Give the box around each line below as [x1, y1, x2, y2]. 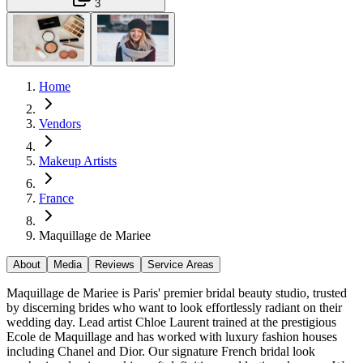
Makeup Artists [39, 153, 117, 168]
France [39, 190, 74, 205]
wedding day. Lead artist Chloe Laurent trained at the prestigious [6, 314, 336, 329]
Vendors [39, 116, 81, 130]
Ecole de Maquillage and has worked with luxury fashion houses [6, 329, 337, 344]
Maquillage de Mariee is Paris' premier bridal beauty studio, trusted [6, 285, 347, 300]
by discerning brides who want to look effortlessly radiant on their [6, 300, 342, 314]
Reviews [95, 258, 135, 271]
